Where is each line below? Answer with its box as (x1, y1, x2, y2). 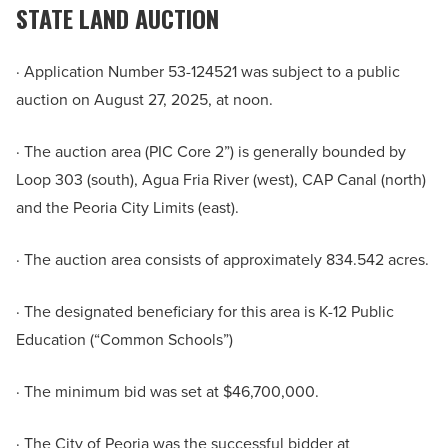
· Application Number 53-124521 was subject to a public (16, 60, 400, 84)
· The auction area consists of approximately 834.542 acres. (16, 248, 429, 272)
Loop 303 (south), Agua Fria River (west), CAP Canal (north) (16, 168, 426, 192)
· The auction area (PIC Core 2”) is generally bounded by (16, 140, 406, 164)
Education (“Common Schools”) (16, 328, 233, 352)
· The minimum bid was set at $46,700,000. (16, 380, 319, 404)
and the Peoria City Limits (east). (16, 196, 239, 220)
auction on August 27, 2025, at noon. (16, 88, 273, 112)
